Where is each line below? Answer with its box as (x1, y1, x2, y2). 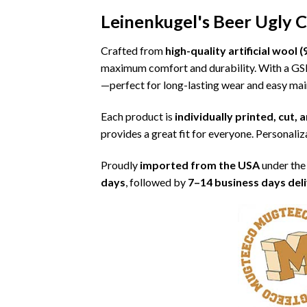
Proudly (101, 158, 140, 171)
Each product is (101, 109, 175, 123)
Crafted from (101, 44, 165, 58)
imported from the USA (140, 158, 260, 171)
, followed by (125, 175, 188, 188)
